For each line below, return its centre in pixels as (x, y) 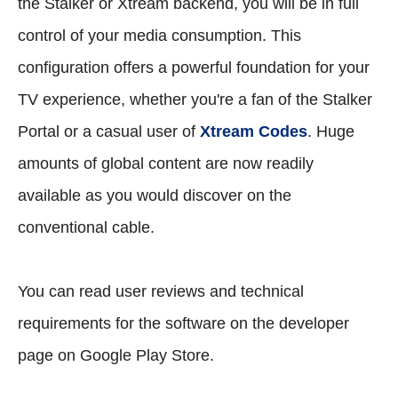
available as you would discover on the (155, 195)
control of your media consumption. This (159, 35)
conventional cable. (86, 227)
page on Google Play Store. (116, 355)
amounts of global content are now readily (166, 163)
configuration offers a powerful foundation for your (194, 67)
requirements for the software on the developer (183, 323)
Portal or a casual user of (109, 131)
